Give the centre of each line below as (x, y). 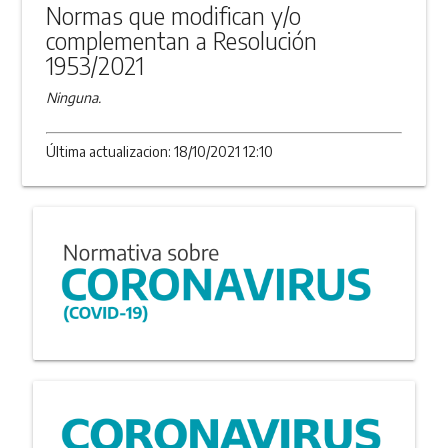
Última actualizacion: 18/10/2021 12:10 (160, 151)
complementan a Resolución (182, 40)
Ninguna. (74, 97)
